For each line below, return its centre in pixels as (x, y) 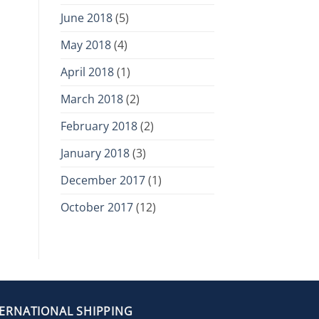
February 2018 (99, 126)
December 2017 (103, 181)
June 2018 (86, 18)
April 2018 (87, 72)
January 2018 (95, 153)
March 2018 (91, 99)
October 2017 (96, 208)
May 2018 (85, 45)
